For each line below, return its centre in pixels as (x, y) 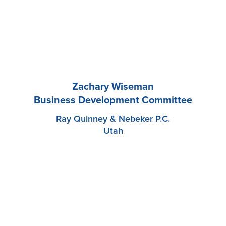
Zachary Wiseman (113, 87)
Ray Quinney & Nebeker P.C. (113, 119)
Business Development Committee (113, 101)
